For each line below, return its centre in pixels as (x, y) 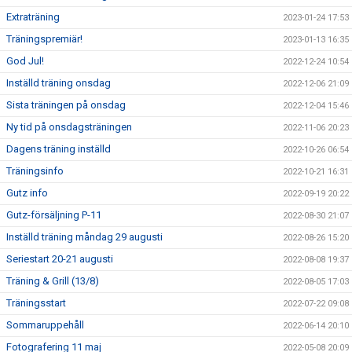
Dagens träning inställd (59, 149)
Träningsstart (36, 303)
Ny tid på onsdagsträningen (69, 127)
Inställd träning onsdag (59, 83)
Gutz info (27, 193)
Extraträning (33, 17)
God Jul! (25, 61)
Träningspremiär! (44, 39)
